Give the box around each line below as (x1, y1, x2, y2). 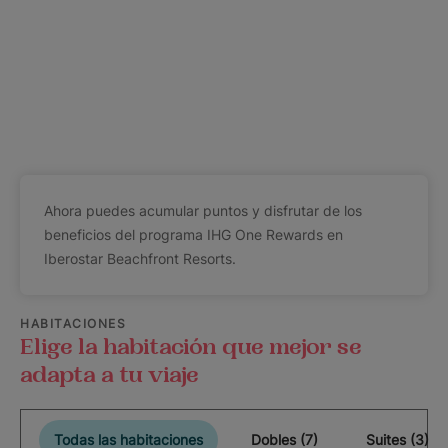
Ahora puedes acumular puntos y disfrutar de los (44, 202, 362, 219)
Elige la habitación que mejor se (20, 333, 362, 361)
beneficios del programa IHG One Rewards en (44, 226, 343, 243)
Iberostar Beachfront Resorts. (44, 250, 236, 267)
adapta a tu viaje (20, 361, 199, 389)
